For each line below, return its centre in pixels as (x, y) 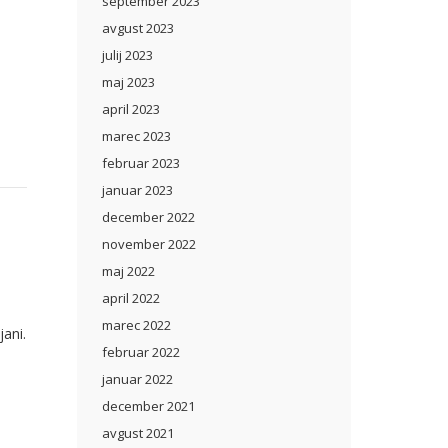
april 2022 (131, 298)
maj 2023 (128, 82)
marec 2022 (136, 325)
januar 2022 (137, 379)
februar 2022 (141, 352)
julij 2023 (127, 55)
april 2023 (131, 109)
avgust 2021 (138, 433)
